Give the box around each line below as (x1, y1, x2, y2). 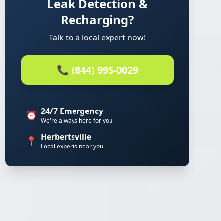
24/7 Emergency (40, 106, 103, 116)
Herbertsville (40, 131, 91, 142)
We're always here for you (40, 116, 112, 125)
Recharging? (61, 11, 134, 28)
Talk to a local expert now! (49, 32, 146, 43)
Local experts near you (40, 142, 103, 150)
